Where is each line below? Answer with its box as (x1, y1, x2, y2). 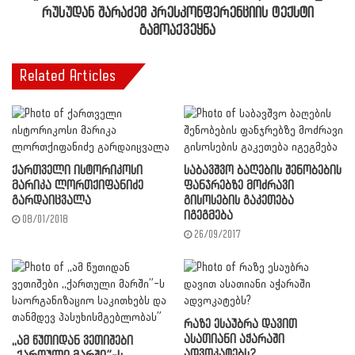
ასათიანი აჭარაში (184, 333, 284, 346)
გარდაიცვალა (12, 194, 91, 208)
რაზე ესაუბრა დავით (184, 318, 297, 331)
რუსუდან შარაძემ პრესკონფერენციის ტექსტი (41, 6, 314, 21)
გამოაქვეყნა (139, 23, 216, 39)
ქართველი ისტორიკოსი (12, 164, 143, 177)
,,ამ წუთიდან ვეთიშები (12, 334, 133, 348)
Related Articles (20, 67, 116, 85)
